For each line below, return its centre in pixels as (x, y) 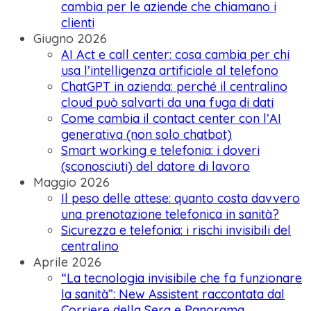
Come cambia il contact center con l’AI (171, 119)
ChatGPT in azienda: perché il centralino (174, 87)
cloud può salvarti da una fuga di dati (167, 103)
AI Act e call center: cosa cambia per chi (175, 55)
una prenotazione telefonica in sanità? (170, 215)
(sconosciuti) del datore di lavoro (155, 167)
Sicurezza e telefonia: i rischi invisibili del (176, 230)
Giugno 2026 (70, 39)
